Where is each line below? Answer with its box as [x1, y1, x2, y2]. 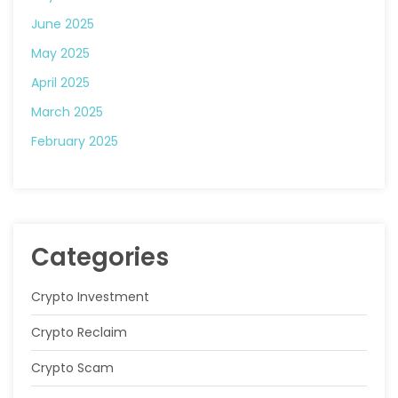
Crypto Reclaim [31, 323, 127, 341]
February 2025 [31, 132, 118, 150]
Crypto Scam [31, 359, 114, 377]
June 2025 [31, 15, 94, 33]
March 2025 [31, 103, 103, 121]
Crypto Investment [31, 288, 149, 306]
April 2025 [31, 74, 90, 92]
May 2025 [31, 44, 90, 62]
